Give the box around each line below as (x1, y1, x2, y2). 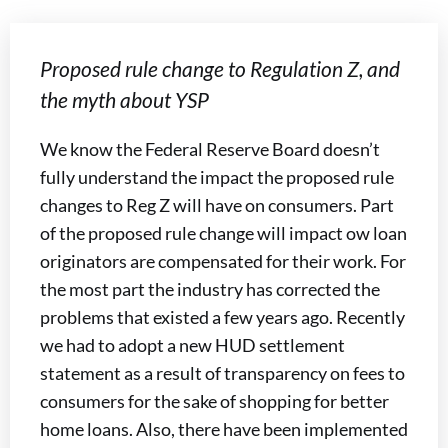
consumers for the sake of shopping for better (40, 390, 389, 412)
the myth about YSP (40, 87, 209, 112)
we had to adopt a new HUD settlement (40, 334, 345, 356)
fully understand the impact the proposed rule (40, 166, 394, 188)
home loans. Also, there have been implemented (40, 418, 408, 440)
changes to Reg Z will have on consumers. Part (40, 194, 394, 216)
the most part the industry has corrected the (40, 278, 380, 300)
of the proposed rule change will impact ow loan (40, 222, 407, 244)
